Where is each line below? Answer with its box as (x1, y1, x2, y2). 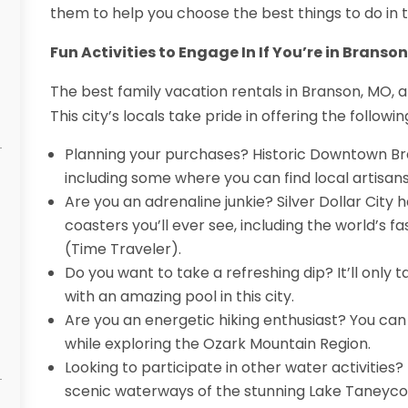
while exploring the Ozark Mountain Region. (64, 333, 371, 355)
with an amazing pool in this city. (64, 286, 294, 308)
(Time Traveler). (64, 239, 181, 260)
